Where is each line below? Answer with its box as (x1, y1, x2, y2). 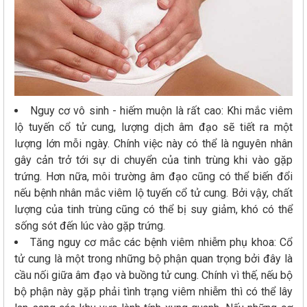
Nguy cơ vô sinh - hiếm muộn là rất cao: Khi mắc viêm (30, 103, 293, 117)
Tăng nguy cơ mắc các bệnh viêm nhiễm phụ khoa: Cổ (30, 235, 293, 249)
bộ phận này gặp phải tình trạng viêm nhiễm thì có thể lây (14, 284, 293, 298)
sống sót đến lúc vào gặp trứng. (14, 219, 168, 232)
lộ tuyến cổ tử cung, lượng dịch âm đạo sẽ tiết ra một (14, 120, 293, 134)
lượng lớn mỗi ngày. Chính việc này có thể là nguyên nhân (14, 136, 293, 150)
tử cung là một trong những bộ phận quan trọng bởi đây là (14, 251, 293, 265)
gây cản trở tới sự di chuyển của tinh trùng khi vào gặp (14, 153, 293, 167)
